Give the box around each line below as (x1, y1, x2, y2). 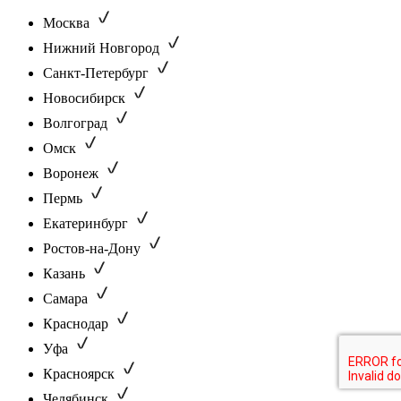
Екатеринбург (43, 215, 128, 231)
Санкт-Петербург (43, 64, 149, 81)
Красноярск (43, 365, 115, 381)
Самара (43, 290, 88, 306)
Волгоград (43, 115, 107, 131)
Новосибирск (43, 90, 125, 106)
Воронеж (43, 165, 98, 181)
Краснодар (43, 315, 108, 331)
